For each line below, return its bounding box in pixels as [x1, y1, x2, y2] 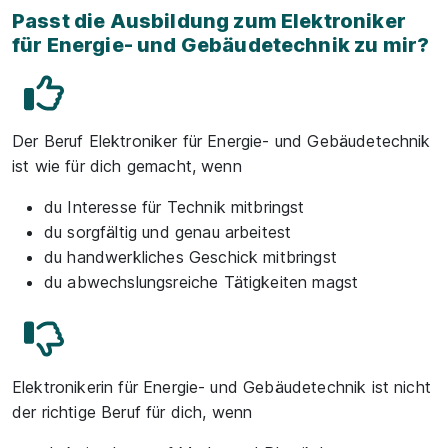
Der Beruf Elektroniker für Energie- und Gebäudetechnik [12, 131, 431, 151]
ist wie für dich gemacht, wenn [12, 156, 242, 176]
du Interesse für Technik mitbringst [44, 197, 305, 217]
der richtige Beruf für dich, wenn [12, 402, 253, 422]
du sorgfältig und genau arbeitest [44, 222, 292, 242]
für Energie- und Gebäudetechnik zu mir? [12, 33, 430, 57]
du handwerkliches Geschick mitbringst [44, 247, 337, 267]
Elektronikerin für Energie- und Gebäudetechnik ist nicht [12, 377, 431, 397]
